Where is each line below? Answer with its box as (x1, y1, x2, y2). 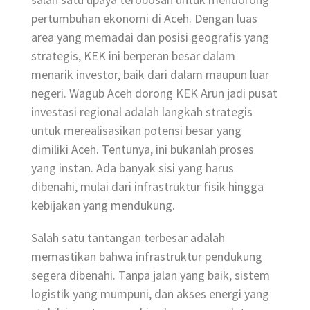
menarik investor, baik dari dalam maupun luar (31, 66, 269, 82)
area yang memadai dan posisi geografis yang (31, 28, 269, 45)
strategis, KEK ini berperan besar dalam (31, 47, 235, 64)
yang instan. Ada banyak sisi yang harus (31, 159, 234, 176)
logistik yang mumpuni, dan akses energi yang (31, 286, 269, 302)
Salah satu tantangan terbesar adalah (31, 230, 225, 246)
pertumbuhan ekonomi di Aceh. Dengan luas (31, 10, 257, 26)
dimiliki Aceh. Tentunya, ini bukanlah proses (31, 140, 254, 157)
